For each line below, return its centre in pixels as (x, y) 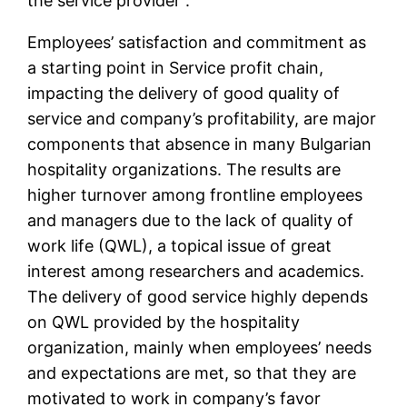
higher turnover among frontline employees (195, 195)
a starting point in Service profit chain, (176, 68)
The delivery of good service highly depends (198, 297)
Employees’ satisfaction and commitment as (197, 43)
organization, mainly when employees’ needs (200, 348)
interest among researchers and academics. (196, 272)
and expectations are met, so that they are (192, 373)
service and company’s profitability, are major (202, 119)
